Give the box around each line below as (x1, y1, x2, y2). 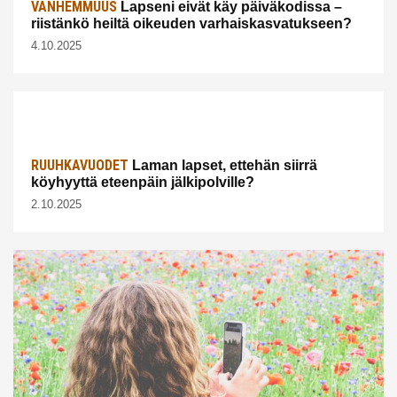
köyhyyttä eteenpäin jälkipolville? (31, 175, 254, 191)
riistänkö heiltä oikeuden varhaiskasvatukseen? (31, 16, 352, 32)
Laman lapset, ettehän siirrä (128, 158, 317, 174)
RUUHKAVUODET (31, 157, 128, 175)
